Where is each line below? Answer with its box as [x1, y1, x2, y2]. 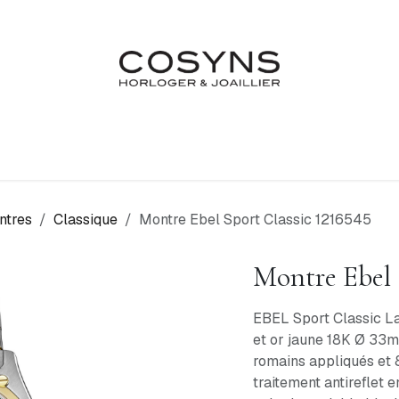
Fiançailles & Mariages [190, 145, 341, 164]
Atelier [115, 145, 160, 164]
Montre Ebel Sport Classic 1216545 [139, 210, 371, 229]
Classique [53, 210, 118, 229]
